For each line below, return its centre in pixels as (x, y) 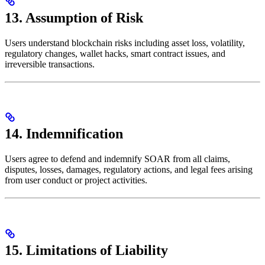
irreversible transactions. (50, 64)
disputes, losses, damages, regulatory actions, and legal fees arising (129, 170)
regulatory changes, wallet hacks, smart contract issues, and (115, 53)
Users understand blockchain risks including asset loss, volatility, (125, 43)
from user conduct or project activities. (76, 180)
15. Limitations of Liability (86, 251)
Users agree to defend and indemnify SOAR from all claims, (117, 159)
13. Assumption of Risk (74, 17)
